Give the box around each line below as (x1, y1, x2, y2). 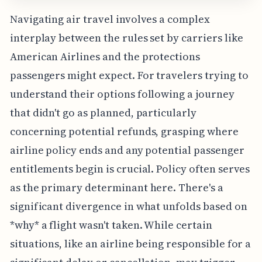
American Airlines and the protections (9, 49, 201, 64)
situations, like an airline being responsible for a (9, 236, 251, 251)
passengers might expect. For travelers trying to (9, 67, 249, 82)
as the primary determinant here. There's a (9, 180, 223, 195)
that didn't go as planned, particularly (9, 105, 196, 120)
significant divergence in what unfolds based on (9, 198, 247, 213)
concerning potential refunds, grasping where (9, 123, 239, 139)
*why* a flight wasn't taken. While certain (9, 217, 212, 232)
